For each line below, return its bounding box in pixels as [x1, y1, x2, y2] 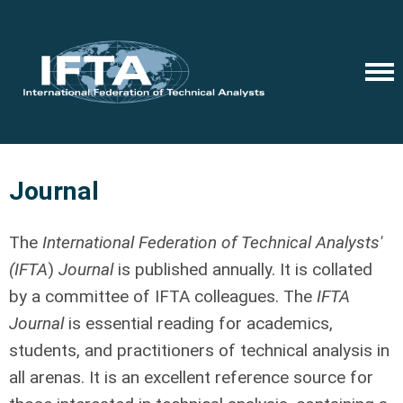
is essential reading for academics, [64, 313, 333, 334]
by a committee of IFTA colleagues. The [9, 286, 317, 307]
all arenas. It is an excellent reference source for [9, 367, 373, 388]
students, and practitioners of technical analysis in [9, 340, 390, 361]
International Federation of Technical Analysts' [42, 232, 382, 253]
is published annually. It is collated [113, 259, 372, 280]
